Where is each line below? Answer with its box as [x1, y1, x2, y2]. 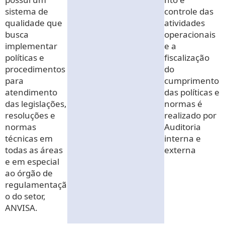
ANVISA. [5, 201, 38, 213]
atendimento [5, 86, 57, 98]
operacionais [164, 28, 216, 40]
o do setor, [5, 190, 46, 202]
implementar [5, 40, 57, 52]
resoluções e [5, 109, 55, 121]
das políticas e [164, 86, 220, 98]
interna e [164, 132, 201, 144]
